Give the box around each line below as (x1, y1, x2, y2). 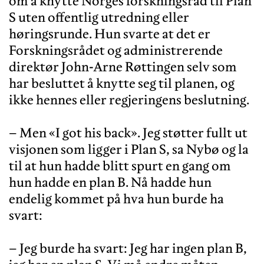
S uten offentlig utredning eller (9, 8, 189, 25)
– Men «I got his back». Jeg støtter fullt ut (9, 124, 247, 141)
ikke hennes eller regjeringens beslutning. (9, 91, 249, 108)
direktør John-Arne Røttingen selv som (9, 58, 237, 75)
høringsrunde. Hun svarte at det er (9, 25, 210, 42)
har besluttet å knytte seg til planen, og (9, 74, 235, 91)
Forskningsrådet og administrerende (9, 41, 223, 58)
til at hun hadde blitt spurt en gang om (9, 157, 231, 174)
